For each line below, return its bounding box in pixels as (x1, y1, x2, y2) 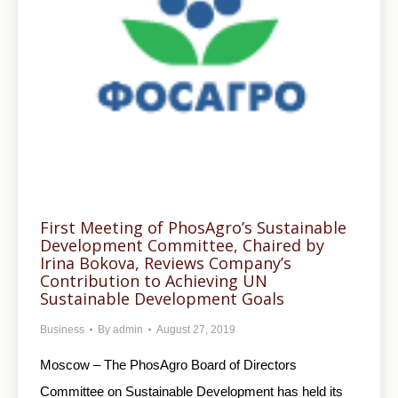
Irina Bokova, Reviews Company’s (40, 251, 291, 274)
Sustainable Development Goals (40, 287, 284, 309)
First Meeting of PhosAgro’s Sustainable (40, 216, 346, 238)
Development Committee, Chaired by (40, 234, 324, 256)
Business (40, 322, 84, 336)
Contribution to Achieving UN (40, 269, 267, 291)
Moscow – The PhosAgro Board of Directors (40, 356, 297, 372)
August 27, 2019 (156, 322, 235, 336)
